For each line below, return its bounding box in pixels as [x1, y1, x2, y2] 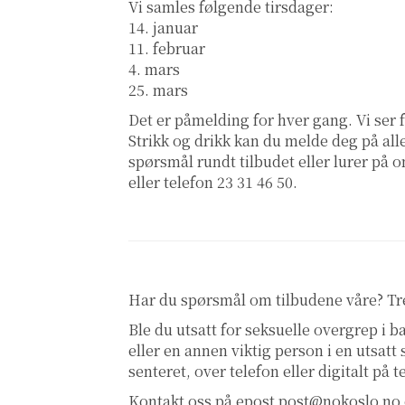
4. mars [128, 59, 180, 80]
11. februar [128, 38, 205, 60]
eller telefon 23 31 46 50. [128, 172, 301, 193]
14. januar [128, 17, 198, 39]
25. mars [128, 80, 188, 101]
